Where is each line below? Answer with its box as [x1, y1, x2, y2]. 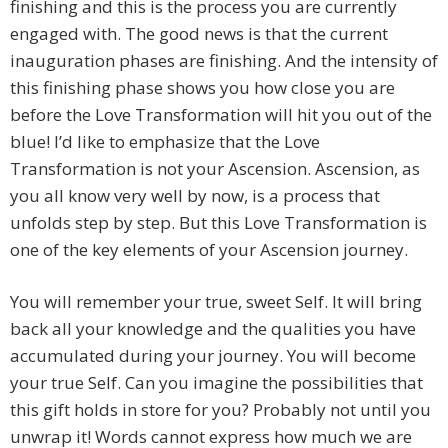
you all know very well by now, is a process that [10, 184, 380, 208]
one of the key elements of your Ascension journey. [10, 238, 408, 262]
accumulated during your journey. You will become [10, 344, 416, 368]
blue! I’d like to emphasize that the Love [10, 130, 320, 154]
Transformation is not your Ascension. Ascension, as [10, 157, 420, 181]
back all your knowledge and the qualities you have [10, 317, 416, 341]
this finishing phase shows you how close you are [10, 76, 395, 100]
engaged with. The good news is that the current [10, 22, 388, 46]
